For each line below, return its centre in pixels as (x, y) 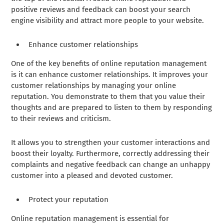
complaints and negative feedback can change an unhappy (111, 164)
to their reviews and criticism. (62, 118)
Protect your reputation (69, 199)
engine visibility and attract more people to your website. (108, 20)
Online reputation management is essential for (90, 218)
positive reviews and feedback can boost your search (101, 9)
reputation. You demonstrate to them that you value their (108, 96)
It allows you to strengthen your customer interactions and (111, 142)
